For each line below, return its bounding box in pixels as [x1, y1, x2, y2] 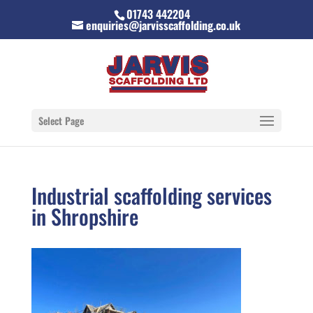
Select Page [38, 113, 84, 128]
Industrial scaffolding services [31, 180, 272, 211]
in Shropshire [31, 201, 138, 232]
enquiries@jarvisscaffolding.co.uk [86, 17, 241, 34]
